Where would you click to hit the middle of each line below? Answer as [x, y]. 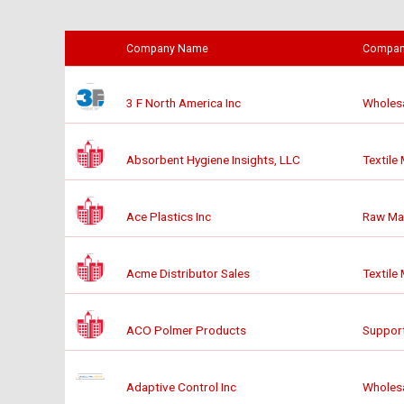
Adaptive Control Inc [181, 387]
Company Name [169, 49]
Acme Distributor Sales [188, 274]
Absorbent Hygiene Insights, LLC [213, 160]
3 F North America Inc [184, 103]
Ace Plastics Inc [169, 217]
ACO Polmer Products [186, 331]
